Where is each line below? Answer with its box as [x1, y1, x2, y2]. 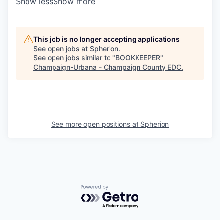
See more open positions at [51, 120, 140, 128]
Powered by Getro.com [80, 184, 166, 194]
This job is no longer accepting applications [33, 35, 180, 43]
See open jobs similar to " [33, 54, 115, 62]
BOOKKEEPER [115, 54, 160, 62]
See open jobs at [33, 44, 90, 53]
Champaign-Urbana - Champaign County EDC [33, 63, 181, 71]
